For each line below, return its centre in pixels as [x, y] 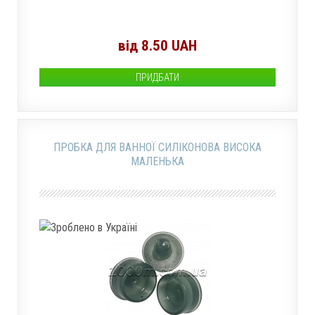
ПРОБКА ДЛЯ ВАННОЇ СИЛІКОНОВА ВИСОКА [157, 147]
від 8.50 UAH [157, 46]
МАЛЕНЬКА [157, 161]
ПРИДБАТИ [157, 77]
